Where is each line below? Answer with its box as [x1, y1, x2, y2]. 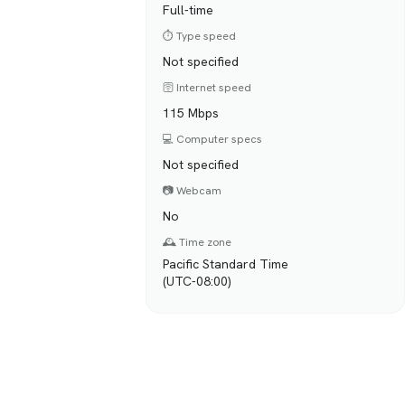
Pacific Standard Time [163, 256, 289, 273]
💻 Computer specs [163, 132, 263, 147]
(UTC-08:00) [163, 273, 232, 290]
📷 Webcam [163, 184, 222, 199]
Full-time [163, 2, 214, 19]
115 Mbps [163, 105, 220, 122]
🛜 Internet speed [163, 80, 252, 95]
